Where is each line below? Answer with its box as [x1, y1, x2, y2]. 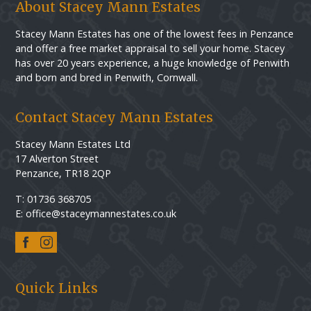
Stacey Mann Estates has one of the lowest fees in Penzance [15, 27, 294, 41]
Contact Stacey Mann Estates [15, 109, 214, 126]
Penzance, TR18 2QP [15, 167, 112, 180]
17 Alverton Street [15, 152, 99, 166]
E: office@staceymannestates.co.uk [15, 207, 177, 221]
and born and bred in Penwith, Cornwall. [15, 71, 199, 85]
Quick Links [15, 280, 99, 297]
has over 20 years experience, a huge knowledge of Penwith [15, 56, 290, 70]
